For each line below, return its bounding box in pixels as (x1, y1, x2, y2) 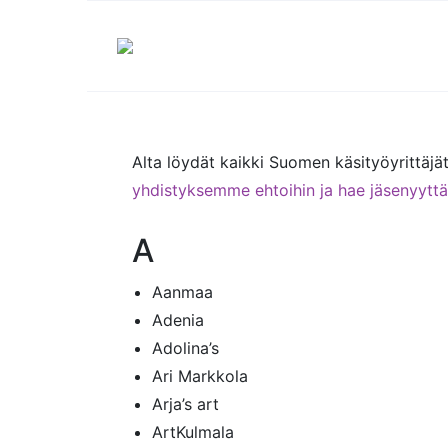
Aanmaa (152, 282, 213, 302)
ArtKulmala (152, 422, 234, 442)
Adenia (152, 310, 204, 330)
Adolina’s (152, 338, 219, 358)
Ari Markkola (152, 366, 248, 386)
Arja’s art (152, 394, 219, 414)
